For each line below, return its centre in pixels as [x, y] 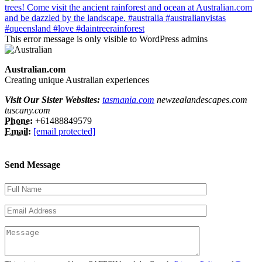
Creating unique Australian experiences [77, 80]
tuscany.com [27, 111]
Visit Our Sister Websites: [54, 100]
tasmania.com [128, 100]
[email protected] [64, 132]
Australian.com [35, 70]
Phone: [19, 121]
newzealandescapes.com [201, 100]
